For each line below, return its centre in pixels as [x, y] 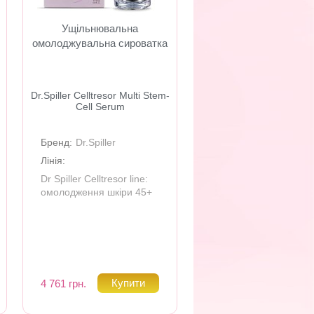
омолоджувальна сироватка [100, 43]
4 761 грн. [64, 283]
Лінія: [53, 161]
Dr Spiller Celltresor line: [95, 179]
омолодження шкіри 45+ [97, 192]
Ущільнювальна [100, 28]
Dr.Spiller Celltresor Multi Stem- [100, 95]
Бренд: [57, 142]
